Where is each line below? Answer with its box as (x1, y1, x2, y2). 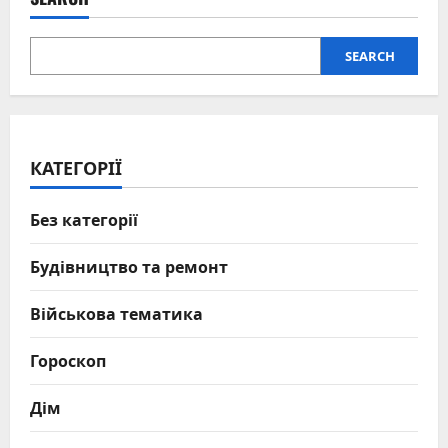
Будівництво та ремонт (30, 253, 228, 278)
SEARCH (344, 46, 395, 65)
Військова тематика (30, 300, 203, 325)
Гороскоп (30, 347, 106, 372)
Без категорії (30, 206, 138, 231)
